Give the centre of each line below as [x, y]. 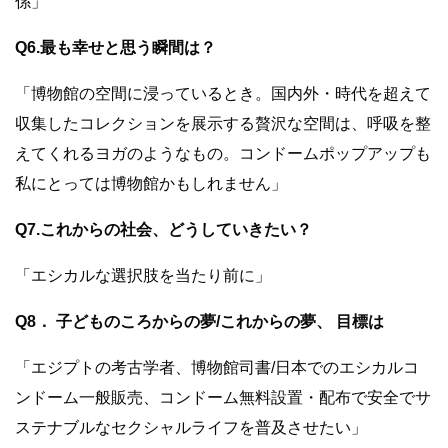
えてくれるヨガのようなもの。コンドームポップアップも [223, 154]
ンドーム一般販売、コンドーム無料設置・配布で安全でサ [223, 398]
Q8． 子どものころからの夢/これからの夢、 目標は [199, 322]
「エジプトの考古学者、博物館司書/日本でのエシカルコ [217, 368]
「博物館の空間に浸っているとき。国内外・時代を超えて [223, 94]
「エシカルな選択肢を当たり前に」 [143, 276]
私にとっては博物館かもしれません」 [151, 184]
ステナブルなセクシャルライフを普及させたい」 [191, 428]
